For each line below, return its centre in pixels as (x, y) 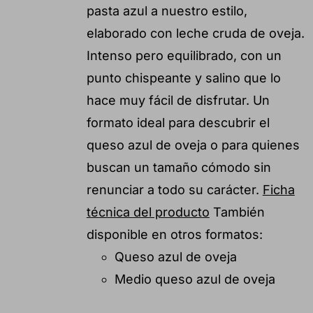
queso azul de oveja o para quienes (193, 145)
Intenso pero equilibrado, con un (184, 55)
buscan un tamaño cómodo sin (179, 167)
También (237, 212)
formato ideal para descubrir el (178, 122)
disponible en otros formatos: (174, 234)
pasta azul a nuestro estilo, (167, 10)
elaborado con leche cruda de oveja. (195, 33)
